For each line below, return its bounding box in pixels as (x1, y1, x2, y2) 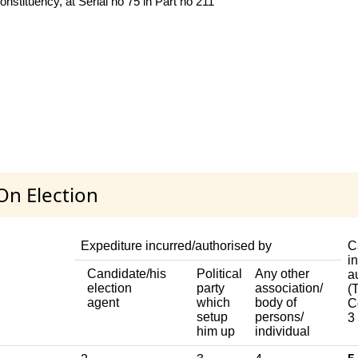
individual (255, 324, 310, 339)
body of (255, 296, 296, 310)
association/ (255, 281, 323, 296)
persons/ (255, 310, 304, 324)
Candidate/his (87, 267, 166, 281)
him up (197, 324, 235, 339)
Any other (255, 267, 309, 281)
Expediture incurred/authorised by (81, 239, 272, 253)
